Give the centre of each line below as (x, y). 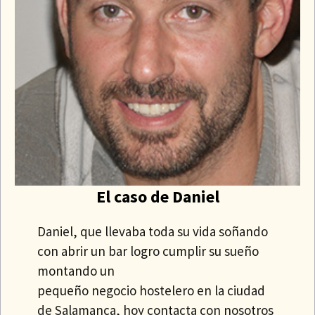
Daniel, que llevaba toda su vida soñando (153, 231)
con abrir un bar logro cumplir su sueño (148, 251)
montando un (76, 270)
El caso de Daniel (157, 196)
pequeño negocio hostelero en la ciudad (152, 290)
